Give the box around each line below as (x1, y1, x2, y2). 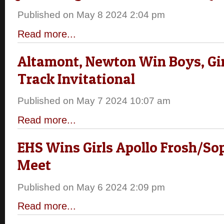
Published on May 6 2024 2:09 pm (17, 181, 165, 192)
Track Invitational (17, 69, 135, 87)
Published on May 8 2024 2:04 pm (17, 9, 165, 20)
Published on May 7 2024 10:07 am (17, 95, 170, 106)
